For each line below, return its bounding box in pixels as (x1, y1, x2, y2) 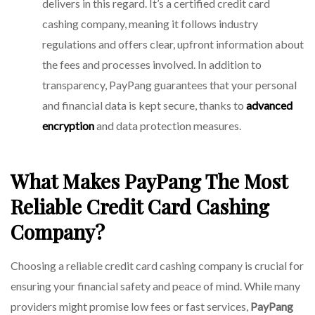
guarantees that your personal (152, 77, 297, 91)
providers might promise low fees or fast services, (11, 300, 250, 314)
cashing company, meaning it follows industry (42, 16, 258, 30)
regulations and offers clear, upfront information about (42, 37, 304, 51)
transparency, (42, 77, 109, 91)
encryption (42, 118, 94, 132)
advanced (246, 98, 292, 112)
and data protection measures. (94, 118, 241, 132)
